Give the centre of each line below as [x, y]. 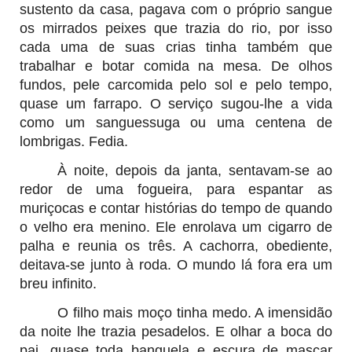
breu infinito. [58, 283]
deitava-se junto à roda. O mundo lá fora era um [176, 264]
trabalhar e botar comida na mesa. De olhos [176, 66]
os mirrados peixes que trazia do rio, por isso [176, 28]
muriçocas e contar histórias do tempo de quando [176, 208]
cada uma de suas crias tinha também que [176, 47]
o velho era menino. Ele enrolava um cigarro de [176, 227]
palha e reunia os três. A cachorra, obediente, [176, 246]
